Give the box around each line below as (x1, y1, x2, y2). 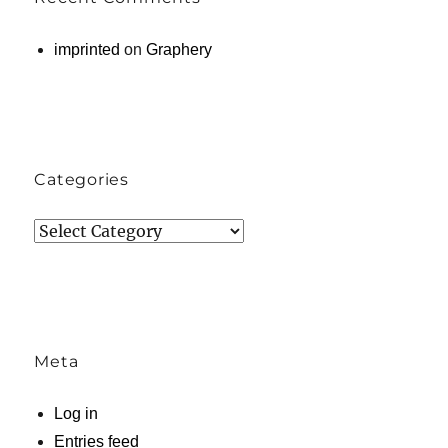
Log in (54, 404, 99, 422)
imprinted (54, 40, 121, 58)
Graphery (146, 40, 213, 58)
